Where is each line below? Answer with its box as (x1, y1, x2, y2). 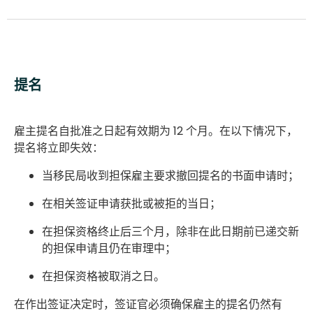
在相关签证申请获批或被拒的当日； (42, 195, 221, 212)
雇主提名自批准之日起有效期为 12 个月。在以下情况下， (14, 122, 298, 139)
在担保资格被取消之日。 (42, 268, 165, 284)
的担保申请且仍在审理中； (42, 240, 176, 256)
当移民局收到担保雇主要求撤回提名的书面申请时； (42, 167, 299, 184)
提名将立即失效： (14, 139, 103, 156)
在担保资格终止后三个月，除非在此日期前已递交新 (42, 223, 299, 240)
